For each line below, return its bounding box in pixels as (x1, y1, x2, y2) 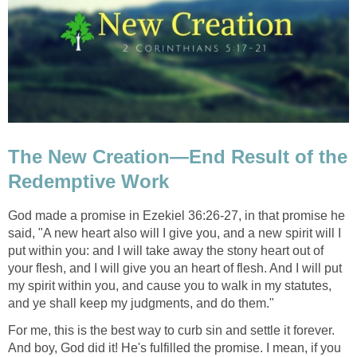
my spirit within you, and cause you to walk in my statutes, (8, 279, 331, 293)
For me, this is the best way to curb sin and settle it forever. (8, 324, 335, 338)
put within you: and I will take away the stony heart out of (8, 244, 324, 258)
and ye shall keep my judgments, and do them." (8, 296, 274, 311)
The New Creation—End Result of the (8, 146, 347, 168)
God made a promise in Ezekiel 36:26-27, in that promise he (8, 209, 345, 223)
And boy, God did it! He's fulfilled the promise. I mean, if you (8, 341, 341, 355)
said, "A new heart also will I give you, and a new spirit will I (8, 226, 341, 241)
